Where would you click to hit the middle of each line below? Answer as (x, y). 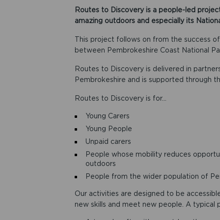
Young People (109, 129)
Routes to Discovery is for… (120, 98)
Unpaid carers (108, 141)
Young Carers (107, 116)
